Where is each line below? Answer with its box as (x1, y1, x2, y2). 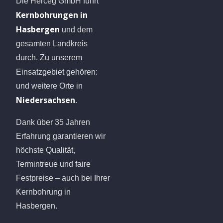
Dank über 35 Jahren (16, 117, 90, 126)
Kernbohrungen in (16, 9, 88, 20)
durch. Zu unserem (16, 53, 82, 62)
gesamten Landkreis (16, 39, 88, 48)
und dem (60, 25, 93, 34)
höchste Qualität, (16, 145, 75, 154)
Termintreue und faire (16, 159, 91, 168)
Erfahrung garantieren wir (16, 131, 106, 140)
